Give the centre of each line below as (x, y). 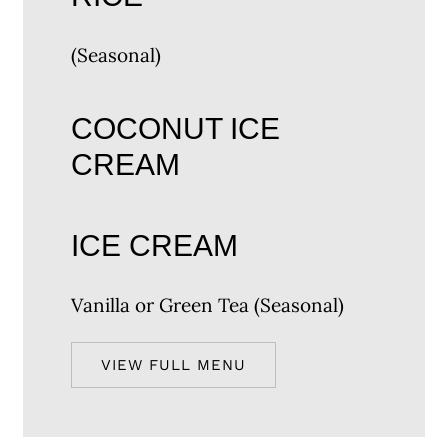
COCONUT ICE (176, 128)
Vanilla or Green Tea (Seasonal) (208, 305)
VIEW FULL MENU (174, 365)
